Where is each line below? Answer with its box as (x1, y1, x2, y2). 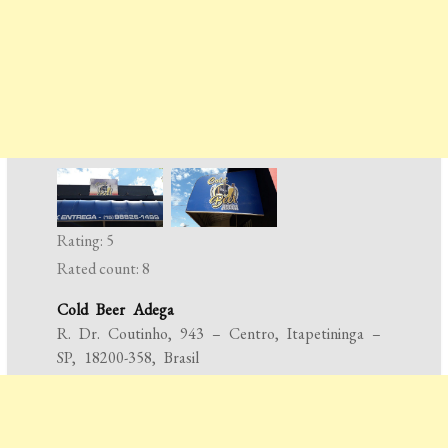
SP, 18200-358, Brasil (57, 347, 200, 369)
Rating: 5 (57, 230, 115, 252)
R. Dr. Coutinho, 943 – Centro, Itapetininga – (57, 323, 382, 345)
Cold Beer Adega (57, 299, 175, 321)
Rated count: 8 (57, 258, 151, 280)
